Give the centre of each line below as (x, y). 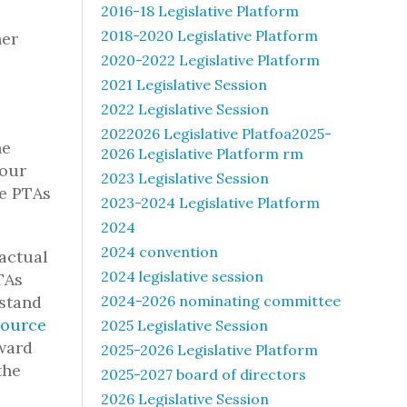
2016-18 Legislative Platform (200, 11)
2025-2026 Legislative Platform (209, 350)
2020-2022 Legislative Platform (210, 60)
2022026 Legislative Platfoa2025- (216, 134)
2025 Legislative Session (184, 325)
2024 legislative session (182, 276)
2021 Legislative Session (184, 84)
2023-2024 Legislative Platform (210, 203)
